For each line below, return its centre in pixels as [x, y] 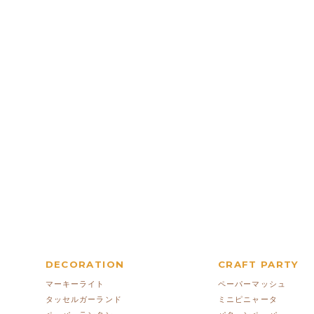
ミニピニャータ [248, 300]
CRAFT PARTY [259, 264]
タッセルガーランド [83, 300]
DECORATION [85, 264]
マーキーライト [75, 284]
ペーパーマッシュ [252, 284]
